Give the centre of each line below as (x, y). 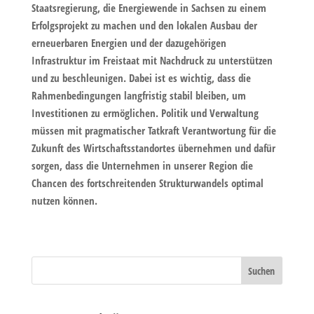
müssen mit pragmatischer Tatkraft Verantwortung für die (153, 130)
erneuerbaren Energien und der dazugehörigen (129, 42)
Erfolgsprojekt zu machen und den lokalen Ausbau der (144, 25)
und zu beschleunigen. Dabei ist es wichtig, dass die (141, 77)
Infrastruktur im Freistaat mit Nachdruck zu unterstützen (152, 60)
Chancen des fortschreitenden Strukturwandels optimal (147, 183)
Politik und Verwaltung (208, 112)
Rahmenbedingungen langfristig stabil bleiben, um (138, 95)
